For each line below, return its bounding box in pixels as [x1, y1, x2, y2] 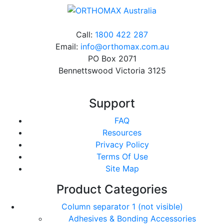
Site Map [105, 163, 139, 174]
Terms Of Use [96, 151, 148, 162]
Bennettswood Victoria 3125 [58, 65, 166, 76]
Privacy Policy [95, 139, 149, 150]
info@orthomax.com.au [80, 41, 169, 52]
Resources [102, 127, 141, 138]
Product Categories [56, 182, 167, 197]
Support [89, 96, 135, 111]
